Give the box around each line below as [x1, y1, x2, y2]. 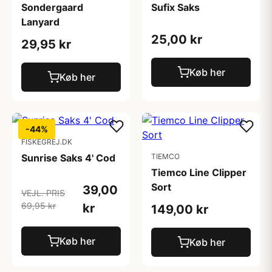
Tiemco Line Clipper [151, 166, 246, 178]
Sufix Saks [151, 1, 200, 13]
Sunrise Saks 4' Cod [21, 152, 115, 164]
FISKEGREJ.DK [21, 137, 72, 146]
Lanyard [21, 16, 59, 28]
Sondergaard [21, 1, 83, 13]
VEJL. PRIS [21, 188, 65, 198]
